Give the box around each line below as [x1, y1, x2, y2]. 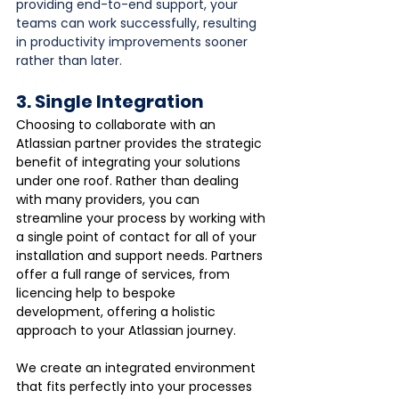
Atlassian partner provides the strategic [16, 134, 265, 152]
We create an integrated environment [16, 358, 259, 377]
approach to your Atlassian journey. [16, 321, 240, 339]
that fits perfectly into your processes [16, 377, 256, 395]
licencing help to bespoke [16, 283, 179, 302]
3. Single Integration [16, 88, 204, 114]
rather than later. [16, 51, 122, 69]
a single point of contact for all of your [16, 227, 260, 246]
